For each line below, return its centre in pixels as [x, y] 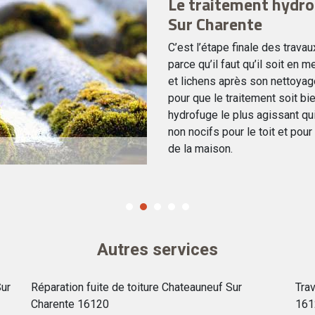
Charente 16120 [70, 304]
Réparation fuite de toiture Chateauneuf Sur [137, 287]
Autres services [157, 250]
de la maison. [200, 149]
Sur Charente [215, 24]
